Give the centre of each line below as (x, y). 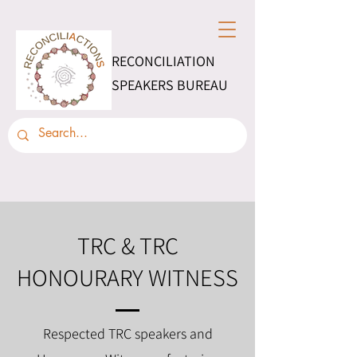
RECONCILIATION (163, 61)
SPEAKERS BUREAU (170, 85)
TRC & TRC (127, 245)
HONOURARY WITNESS (127, 277)
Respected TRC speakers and (127, 333)
